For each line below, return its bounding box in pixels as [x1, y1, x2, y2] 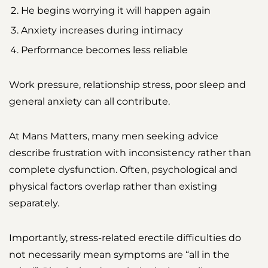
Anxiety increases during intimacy [21, 25, 183, 36]
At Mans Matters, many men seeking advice [9, 130, 218, 142]
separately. [9, 197, 59, 209]
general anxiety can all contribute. [9, 96, 170, 108]
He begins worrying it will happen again [21, 5, 211, 17]
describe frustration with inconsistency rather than [9, 147, 251, 159]
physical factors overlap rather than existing [9, 181, 217, 193]
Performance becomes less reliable [21, 44, 188, 56]
